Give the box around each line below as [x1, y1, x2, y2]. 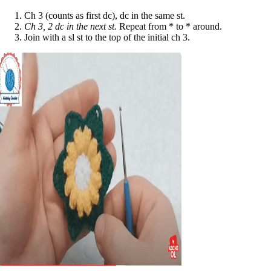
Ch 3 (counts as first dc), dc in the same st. [24, 10, 185, 21]
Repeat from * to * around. [117, 21, 222, 31]
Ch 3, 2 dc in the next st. [24, 21, 117, 31]
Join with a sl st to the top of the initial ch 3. [24, 31, 190, 42]
